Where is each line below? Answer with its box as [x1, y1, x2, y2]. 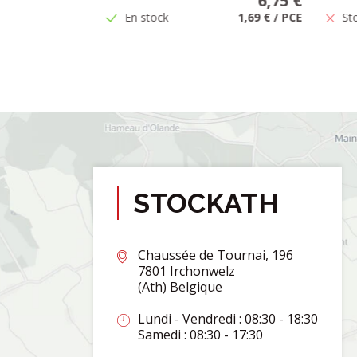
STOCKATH [133, 186, 279, 219]
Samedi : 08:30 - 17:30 [138, 325, 263, 343]
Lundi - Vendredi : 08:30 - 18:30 [138, 309, 318, 328]
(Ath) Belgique [138, 277, 222, 296]
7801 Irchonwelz [138, 261, 235, 280]
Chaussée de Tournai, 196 [138, 245, 293, 264]
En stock [124, 9, 168, 25]
